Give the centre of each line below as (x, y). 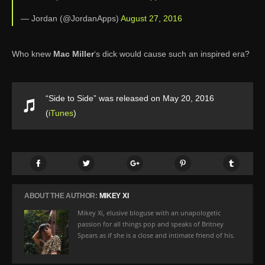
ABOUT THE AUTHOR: (62, 195)
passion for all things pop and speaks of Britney (151, 224)
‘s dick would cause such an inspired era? (172, 54)
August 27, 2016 (151, 18)
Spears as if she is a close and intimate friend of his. (156, 235)
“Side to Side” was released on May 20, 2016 (130, 98)
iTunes (61, 113)
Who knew (33, 54)
